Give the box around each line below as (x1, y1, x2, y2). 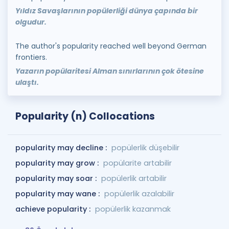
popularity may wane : (15, 189, 102, 199)
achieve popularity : (15, 204, 93, 214)
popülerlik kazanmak (95, 204, 171, 214)
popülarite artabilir (103, 158, 172, 168)
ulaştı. (15, 77, 39, 87)
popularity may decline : (15, 143, 109, 153)
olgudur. (15, 17, 47, 27)
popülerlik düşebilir (111, 143, 179, 153)
